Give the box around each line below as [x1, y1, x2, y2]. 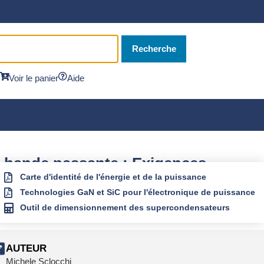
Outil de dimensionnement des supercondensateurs [20, 203, 230, 212]
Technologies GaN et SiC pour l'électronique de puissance [20, 187, 255, 197]
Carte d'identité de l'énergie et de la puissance [20, 172, 206, 181]
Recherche [131, 44, 176, 54]
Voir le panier [9, 73, 58, 83]
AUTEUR [5, 243, 47, 255]
